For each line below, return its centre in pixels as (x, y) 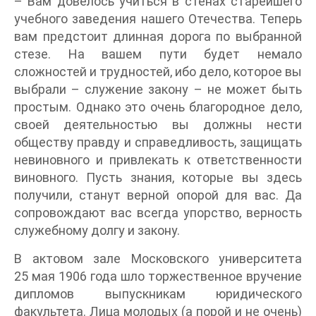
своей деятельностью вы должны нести (158, 124)
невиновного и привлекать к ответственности (158, 159)
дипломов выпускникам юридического (158, 293)
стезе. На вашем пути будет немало (158, 54)
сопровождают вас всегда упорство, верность (158, 212)
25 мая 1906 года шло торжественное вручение (158, 276)
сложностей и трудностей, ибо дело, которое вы (158, 71)
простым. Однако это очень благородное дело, (158, 107)
